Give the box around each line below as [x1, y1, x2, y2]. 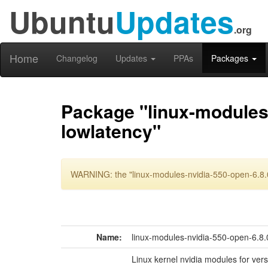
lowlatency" [61, 118, 161, 144]
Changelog [56, 52, 98, 64]
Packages [211, 52, 251, 64]
